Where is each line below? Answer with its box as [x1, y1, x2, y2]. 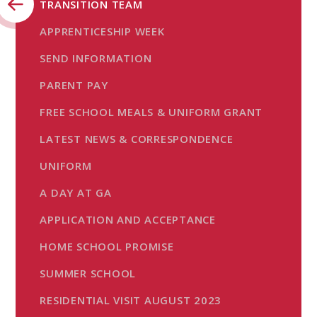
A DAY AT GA [40, 185, 112, 200]
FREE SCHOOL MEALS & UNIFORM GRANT [40, 104, 263, 119]
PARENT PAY [40, 77, 108, 92]
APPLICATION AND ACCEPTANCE [40, 212, 216, 226]
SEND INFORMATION [40, 50, 152, 65]
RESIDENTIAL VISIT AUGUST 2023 [40, 292, 222, 307]
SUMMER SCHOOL [40, 265, 137, 280]
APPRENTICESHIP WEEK [40, 23, 165, 38]
